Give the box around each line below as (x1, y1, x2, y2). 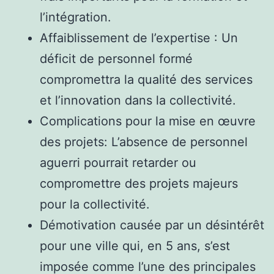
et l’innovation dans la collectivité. (40, 92, 236, 108)
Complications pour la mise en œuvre (40, 113, 256, 128)
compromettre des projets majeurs (40, 176, 238, 191)
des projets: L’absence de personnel (40, 134, 248, 149)
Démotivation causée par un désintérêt (40, 217, 264, 232)
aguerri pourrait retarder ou (40, 155, 196, 170)
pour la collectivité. (40, 196, 150, 212)
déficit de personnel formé (40, 51, 193, 66)
